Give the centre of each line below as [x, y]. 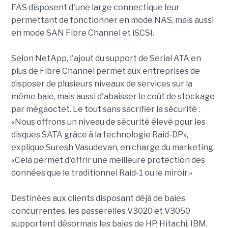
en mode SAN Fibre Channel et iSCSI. [82, 33]
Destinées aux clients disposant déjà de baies [98, 198]
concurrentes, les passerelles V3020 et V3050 [101, 211]
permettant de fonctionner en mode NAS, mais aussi [112, 20]
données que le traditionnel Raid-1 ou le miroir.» [102, 173]
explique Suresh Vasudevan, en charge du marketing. [113, 147]
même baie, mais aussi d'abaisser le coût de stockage [113, 96]
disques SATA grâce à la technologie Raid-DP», [99, 135]
